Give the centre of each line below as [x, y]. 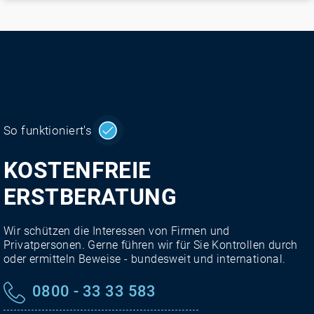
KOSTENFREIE [77, 171]
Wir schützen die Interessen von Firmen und [117, 231]
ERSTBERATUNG [90, 197]
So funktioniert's [48, 131]
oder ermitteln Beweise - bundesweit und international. [145, 259]
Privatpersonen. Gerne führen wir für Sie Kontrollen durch [151, 245]
